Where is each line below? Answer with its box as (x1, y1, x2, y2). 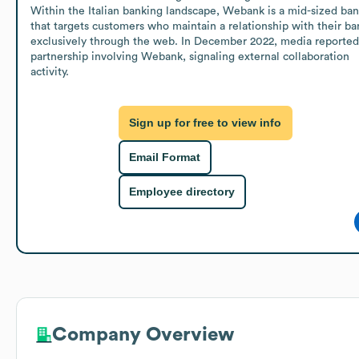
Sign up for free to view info (129, 116, 282, 130)
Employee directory (129, 185, 236, 199)
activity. (30, 66, 69, 78)
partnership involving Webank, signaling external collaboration (30, 50, 349, 63)
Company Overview (52, 325, 234, 345)
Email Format (129, 151, 201, 164)
